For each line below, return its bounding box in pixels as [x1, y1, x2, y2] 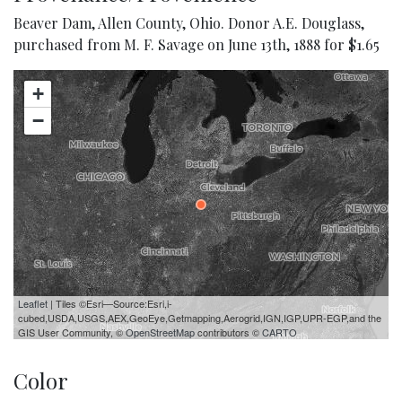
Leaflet [18, 296, 48, 311]
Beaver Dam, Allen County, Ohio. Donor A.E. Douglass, [13, 13, 364, 33]
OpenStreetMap [126, 325, 195, 340]
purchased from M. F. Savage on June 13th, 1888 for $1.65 [13, 35, 380, 55]
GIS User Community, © [18, 325, 126, 340]
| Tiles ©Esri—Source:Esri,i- [48, 296, 172, 311]
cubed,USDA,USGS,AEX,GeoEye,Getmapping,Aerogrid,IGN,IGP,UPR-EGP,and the [18, 310, 381, 326]
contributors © [195, 325, 262, 340]
